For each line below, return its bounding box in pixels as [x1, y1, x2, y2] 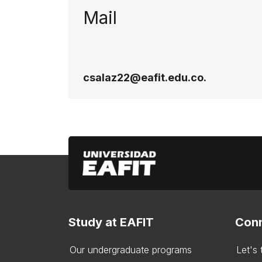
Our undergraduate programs [70, 244, 192, 256]
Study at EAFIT [68, 215, 154, 229]
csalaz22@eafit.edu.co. [83, 71, 206, 84]
